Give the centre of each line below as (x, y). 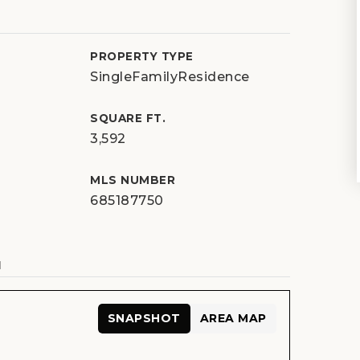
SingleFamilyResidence (170, 77)
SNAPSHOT (144, 318)
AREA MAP (233, 318)
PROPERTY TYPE (142, 56)
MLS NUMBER (133, 180)
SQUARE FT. (128, 118)
